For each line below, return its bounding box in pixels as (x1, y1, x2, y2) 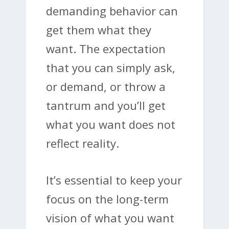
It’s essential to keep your (46, 172, 182, 188)
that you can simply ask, (46, 59, 175, 75)
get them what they (46, 21, 151, 37)
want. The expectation (46, 40, 166, 56)
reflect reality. (46, 135, 119, 151)
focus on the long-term (46, 191, 169, 207)
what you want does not (46, 116, 175, 132)
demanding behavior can (46, 3, 178, 18)
